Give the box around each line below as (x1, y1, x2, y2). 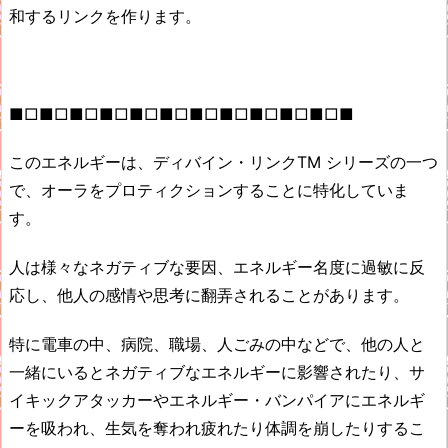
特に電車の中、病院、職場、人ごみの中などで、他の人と (9, 334, 425, 354)
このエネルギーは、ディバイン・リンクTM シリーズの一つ (9, 152, 438, 173)
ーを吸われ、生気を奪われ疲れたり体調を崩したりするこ (9, 418, 425, 438)
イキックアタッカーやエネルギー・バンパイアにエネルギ (9, 390, 425, 410)
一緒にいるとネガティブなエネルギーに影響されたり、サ (9, 362, 425, 382)
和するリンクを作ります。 (9, 6, 201, 27)
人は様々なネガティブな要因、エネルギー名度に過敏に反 (9, 257, 425, 278)
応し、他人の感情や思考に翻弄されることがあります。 (9, 285, 409, 306)
